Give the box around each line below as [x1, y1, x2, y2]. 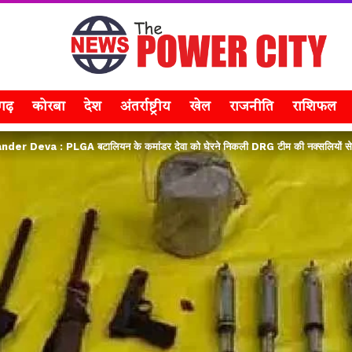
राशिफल [292, 100, 336, 114]
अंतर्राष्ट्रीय [120, 100, 170, 114]
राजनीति [229, 100, 273, 114]
